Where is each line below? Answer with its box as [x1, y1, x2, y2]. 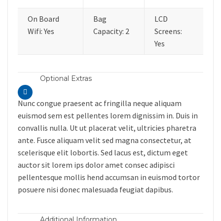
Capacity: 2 [93, 26, 129, 36]
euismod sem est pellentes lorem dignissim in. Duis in [18, 110, 198, 120]
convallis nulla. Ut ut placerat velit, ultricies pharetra [18, 123, 196, 133]
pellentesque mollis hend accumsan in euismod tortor [18, 172, 200, 182]
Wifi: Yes [28, 26, 54, 36]
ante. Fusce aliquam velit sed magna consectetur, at [18, 135, 191, 145]
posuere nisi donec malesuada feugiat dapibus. [18, 184, 173, 194]
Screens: [154, 26, 182, 36]
